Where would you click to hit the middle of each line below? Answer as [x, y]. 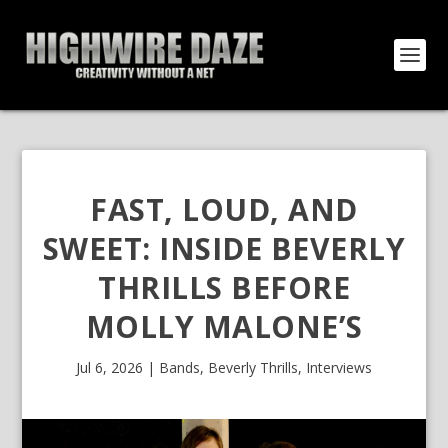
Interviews [339, 367]
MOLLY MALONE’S [224, 326]
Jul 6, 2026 [109, 367]
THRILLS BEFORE [224, 287]
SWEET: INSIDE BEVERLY [224, 248]
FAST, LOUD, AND [224, 209]
